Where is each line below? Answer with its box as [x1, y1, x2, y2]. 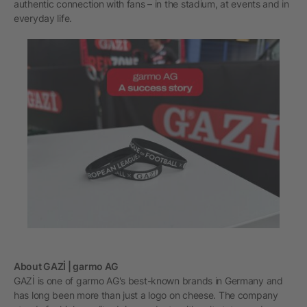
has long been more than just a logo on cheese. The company [14, 289, 278, 301]
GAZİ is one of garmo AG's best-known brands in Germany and [14, 275, 283, 286]
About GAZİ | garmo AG [14, 260, 119, 272]
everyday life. [14, 12, 73, 24]
